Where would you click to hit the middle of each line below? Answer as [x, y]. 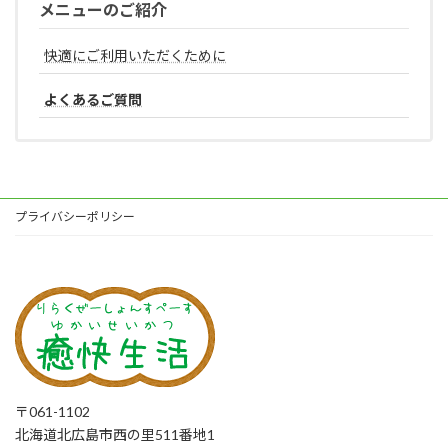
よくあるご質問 [93, 99]
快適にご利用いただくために [135, 55]
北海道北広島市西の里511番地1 [115, 434]
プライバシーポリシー [75, 216]
